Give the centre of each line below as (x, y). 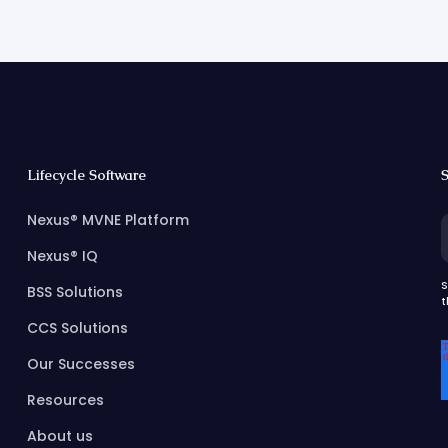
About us (59, 436)
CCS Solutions (77, 328)
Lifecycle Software (86, 175)
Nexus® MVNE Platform (107, 220)
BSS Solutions (74, 292)
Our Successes (80, 364)
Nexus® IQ (62, 256)
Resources (65, 400)
